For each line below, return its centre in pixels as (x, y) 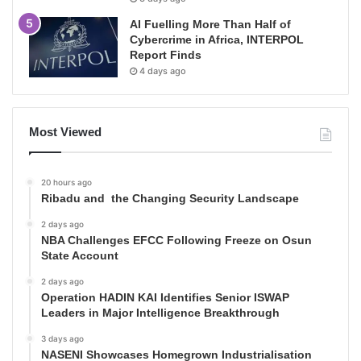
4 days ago (163, 71)
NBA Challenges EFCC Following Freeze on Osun (176, 240)
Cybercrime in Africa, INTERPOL (217, 39)
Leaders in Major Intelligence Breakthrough (160, 312)
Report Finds (166, 54)
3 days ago (62, 338)
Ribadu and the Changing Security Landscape (170, 198)
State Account (80, 255)
